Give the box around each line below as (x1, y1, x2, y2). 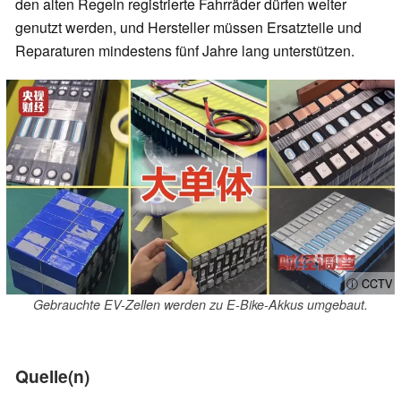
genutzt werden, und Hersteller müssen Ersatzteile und (15, 17, 362, 38)
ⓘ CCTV (346, 275, 393, 293)
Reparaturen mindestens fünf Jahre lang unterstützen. (15, 40, 354, 62)
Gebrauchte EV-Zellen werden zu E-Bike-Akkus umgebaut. (33, 295, 368, 314)
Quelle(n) (15, 363, 90, 389)
